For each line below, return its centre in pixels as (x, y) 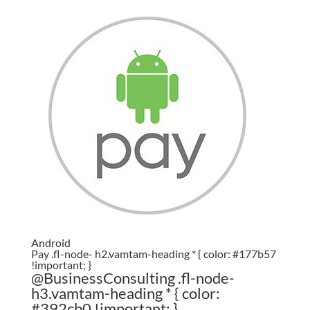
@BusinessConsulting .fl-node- (133, 277)
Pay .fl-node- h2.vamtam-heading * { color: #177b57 (153, 253)
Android (51, 242)
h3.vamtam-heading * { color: (125, 293)
